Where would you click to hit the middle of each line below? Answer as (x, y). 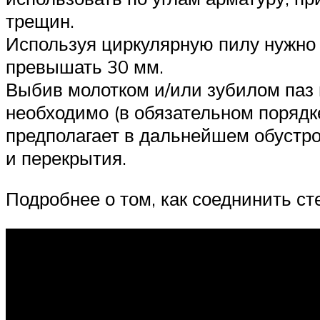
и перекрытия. (66, 157)
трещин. (40, 20)
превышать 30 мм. (85, 66)
